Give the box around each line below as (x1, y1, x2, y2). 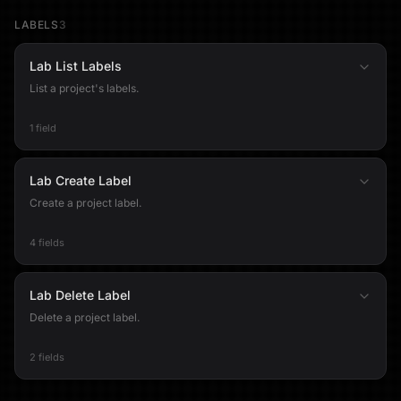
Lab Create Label (30, 173, 132, 188)
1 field (30, 122, 56, 134)
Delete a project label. (30, 311, 140, 324)
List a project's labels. (30, 81, 139, 95)
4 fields (30, 236, 64, 249)
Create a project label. (30, 196, 141, 209)
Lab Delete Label (30, 287, 131, 303)
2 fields (30, 351, 64, 363)
